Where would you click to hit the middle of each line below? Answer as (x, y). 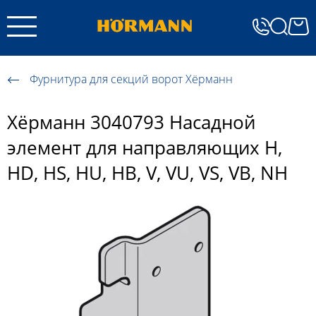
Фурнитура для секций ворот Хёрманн (131, 79)
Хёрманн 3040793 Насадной (131, 122)
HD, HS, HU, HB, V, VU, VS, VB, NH (147, 173)
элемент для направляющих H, (145, 148)
